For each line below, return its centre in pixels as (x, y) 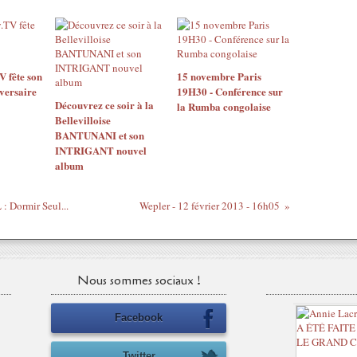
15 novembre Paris (219, 76)
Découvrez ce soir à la (104, 105)
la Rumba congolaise (224, 106)
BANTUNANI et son (100, 135)
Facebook (139, 318)
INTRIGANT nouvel (101, 150)
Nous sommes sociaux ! (139, 280)
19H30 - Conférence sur (229, 91)
